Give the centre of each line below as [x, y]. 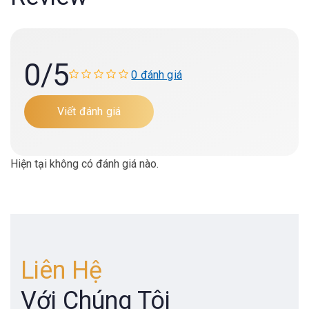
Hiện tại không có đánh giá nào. [84, 163]
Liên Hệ [61, 271]
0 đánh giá [157, 75]
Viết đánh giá [89, 111]
